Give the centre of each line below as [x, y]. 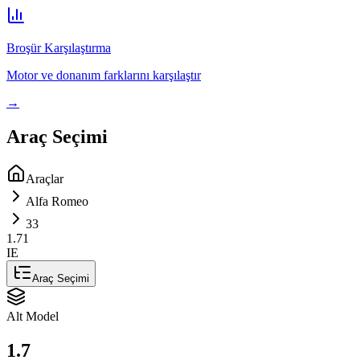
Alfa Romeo [57, 202]
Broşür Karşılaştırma [59, 48]
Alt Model [33, 317]
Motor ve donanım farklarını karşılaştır [104, 76]
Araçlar [45, 179]
